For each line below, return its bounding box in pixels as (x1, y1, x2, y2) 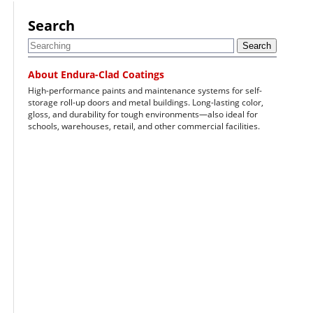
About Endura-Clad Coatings (27, 68, 164, 81)
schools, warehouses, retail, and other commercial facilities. (27, 120, 260, 132)
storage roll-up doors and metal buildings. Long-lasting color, (27, 96, 263, 108)
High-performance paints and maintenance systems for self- (27, 85, 262, 96)
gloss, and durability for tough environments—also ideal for (27, 108, 258, 120)
